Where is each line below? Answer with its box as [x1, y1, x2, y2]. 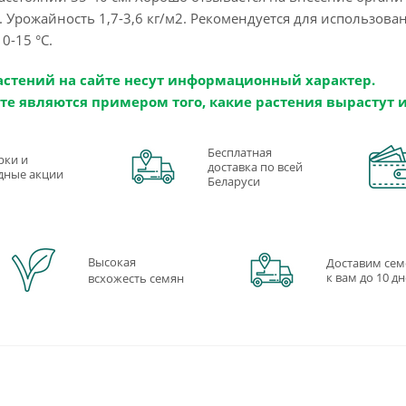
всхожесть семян [88, 269, 185, 286]
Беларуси [207, 172, 260, 189]
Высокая [88, 253, 137, 270]
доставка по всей [207, 158, 303, 175]
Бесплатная [207, 143, 272, 160]
